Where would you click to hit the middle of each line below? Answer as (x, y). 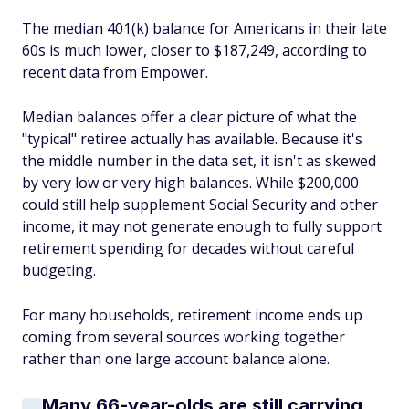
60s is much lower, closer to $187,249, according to (194, 50)
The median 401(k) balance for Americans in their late (204, 28)
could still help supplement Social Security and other (200, 204)
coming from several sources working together (184, 337)
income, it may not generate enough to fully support (202, 226)
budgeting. (59, 270)
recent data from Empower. (115, 72)
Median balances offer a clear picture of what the (189, 117)
